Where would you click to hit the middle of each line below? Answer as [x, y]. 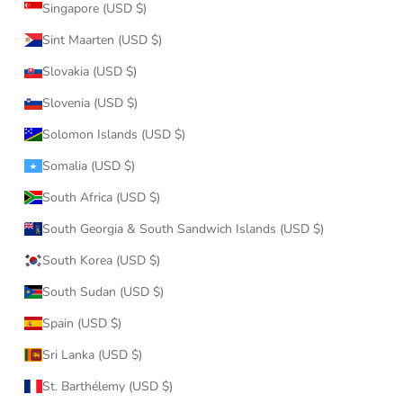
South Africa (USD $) [101, 197]
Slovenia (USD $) [90, 103]
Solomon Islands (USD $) [114, 134]
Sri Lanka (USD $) [92, 354]
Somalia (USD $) [89, 166]
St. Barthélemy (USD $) [107, 386]
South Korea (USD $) [101, 260]
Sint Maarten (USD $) [102, 40]
